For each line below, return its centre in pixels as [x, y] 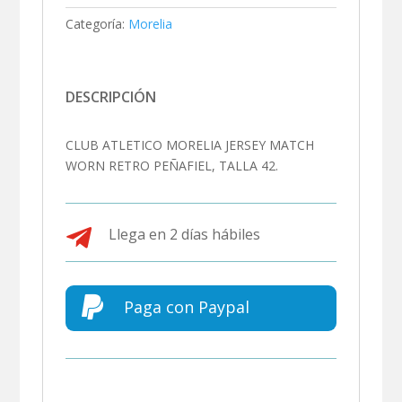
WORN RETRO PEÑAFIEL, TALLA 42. [172, 166]
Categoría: [96, 24]
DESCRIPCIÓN [111, 97]
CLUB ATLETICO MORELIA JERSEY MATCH [190, 145]
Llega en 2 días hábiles [184, 235]
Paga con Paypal [186, 307]
